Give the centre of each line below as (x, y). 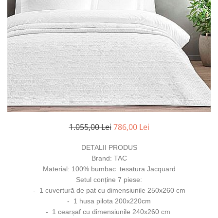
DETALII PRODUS (109, 147)
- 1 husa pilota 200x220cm (109, 201)
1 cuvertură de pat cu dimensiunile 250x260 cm (112, 190)
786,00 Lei (131, 127)
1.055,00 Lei (90, 127)
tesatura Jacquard (145, 169)
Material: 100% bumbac (79, 169)
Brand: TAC (109, 158)
